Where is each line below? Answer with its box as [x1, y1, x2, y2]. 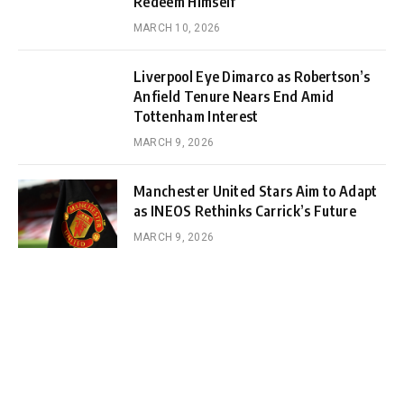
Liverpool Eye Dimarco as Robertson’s [133, 67, 371, 86]
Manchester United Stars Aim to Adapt [133, 181, 378, 200]
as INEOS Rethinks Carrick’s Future [133, 201, 356, 220]
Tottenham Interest [133, 106, 259, 125]
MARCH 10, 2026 [133, 21, 221, 34]
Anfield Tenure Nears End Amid [133, 87, 335, 106]
